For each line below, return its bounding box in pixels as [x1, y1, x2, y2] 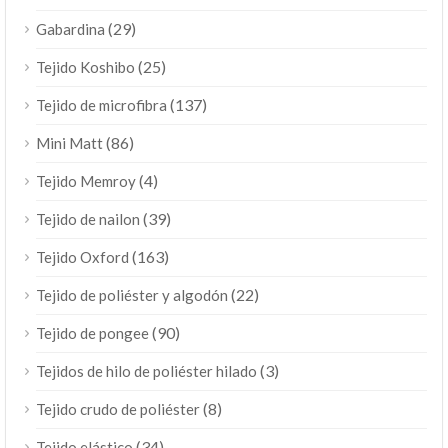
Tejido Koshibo [36, 57, 135, 76]
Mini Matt [36, 133, 103, 152]
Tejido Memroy [36, 171, 136, 190]
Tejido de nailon [36, 209, 140, 228]
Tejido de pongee [36, 323, 149, 342]
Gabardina [36, 19, 105, 38]
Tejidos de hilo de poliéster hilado [36, 361, 257, 380]
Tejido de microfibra [36, 95, 167, 114]
